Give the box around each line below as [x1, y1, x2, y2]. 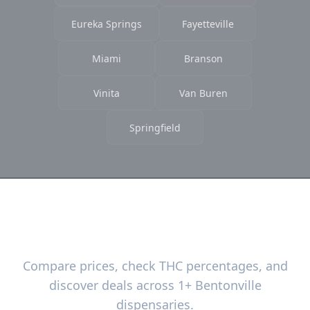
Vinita [93, 86, 120, 100]
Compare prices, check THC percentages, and [22, 257, 288, 274]
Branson [184, 52, 223, 65]
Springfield [129, 121, 181, 134]
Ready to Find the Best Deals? [34, 222, 276, 245]
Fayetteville [181, 17, 234, 30]
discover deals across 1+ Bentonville [48, 277, 262, 293]
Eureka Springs [71, 17, 142, 30]
